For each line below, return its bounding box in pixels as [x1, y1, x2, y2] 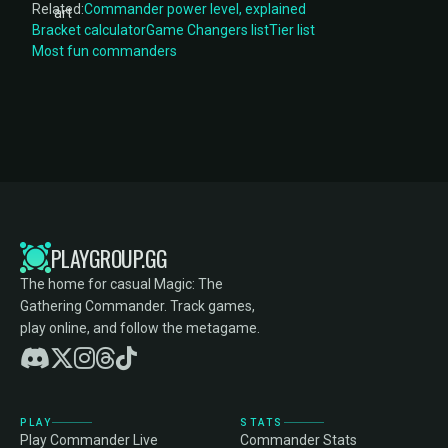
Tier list [269, 22, 315, 38]
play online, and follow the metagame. [20, 320, 260, 336]
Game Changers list [146, 22, 269, 38]
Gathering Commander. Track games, [20, 298, 255, 314]
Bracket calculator [32, 22, 146, 38]
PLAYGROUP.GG [51, 241, 168, 274]
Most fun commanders [32, 43, 177, 59]
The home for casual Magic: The [20, 276, 223, 292]
